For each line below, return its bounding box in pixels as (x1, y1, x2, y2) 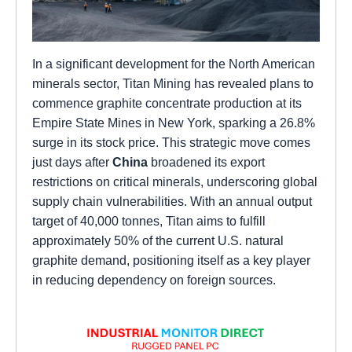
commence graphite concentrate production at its (32, 95, 302, 110)
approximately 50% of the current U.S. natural (32, 233, 284, 247)
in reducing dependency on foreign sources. (32, 272, 276, 287)
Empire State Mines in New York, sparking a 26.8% (32, 115, 315, 130)
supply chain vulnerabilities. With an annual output (32, 193, 312, 208)
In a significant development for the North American (32, 56, 315, 71)
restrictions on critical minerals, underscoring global (32, 174, 317, 189)
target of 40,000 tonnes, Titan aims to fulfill (32, 213, 266, 228)
